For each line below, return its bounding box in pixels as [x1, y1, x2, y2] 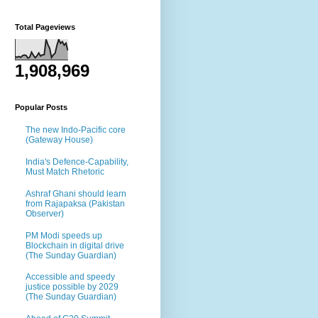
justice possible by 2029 [26, 282, 119, 292]
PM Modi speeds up [26, 230, 102, 241]
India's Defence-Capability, [26, 156, 128, 167]
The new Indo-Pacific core [26, 125, 126, 136]
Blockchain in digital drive [26, 240, 124, 251]
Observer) [26, 208, 64, 219]
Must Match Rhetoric [26, 166, 104, 177]
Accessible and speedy [26, 272, 115, 283]
